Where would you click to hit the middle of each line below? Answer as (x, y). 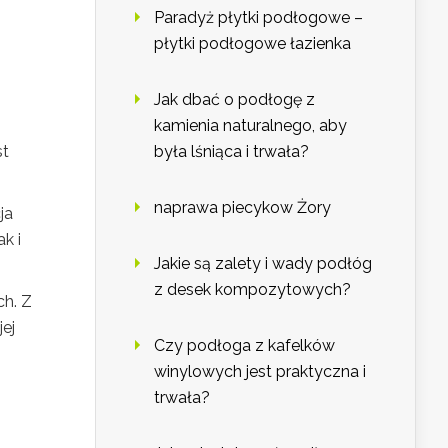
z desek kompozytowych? (252, 290)
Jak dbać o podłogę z (234, 100)
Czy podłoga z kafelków (244, 346)
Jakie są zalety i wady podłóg (263, 264)
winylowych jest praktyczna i (260, 372)
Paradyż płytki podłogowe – (258, 18)
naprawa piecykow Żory (242, 208)
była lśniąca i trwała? (231, 152)
